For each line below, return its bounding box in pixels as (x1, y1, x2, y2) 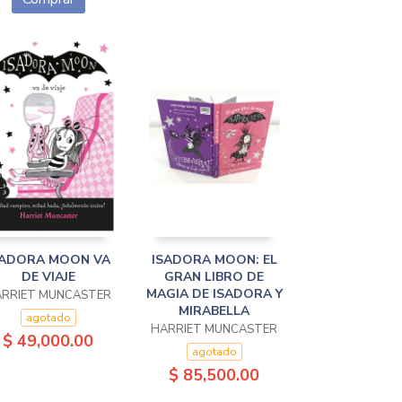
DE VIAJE (21, 268, 75, 285)
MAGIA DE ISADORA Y (145, 285, 283, 302)
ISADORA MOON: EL (151, 251, 277, 268)
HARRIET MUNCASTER (151, 321, 277, 337)
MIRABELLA (179, 302, 249, 319)
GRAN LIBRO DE (164, 268, 264, 285)
